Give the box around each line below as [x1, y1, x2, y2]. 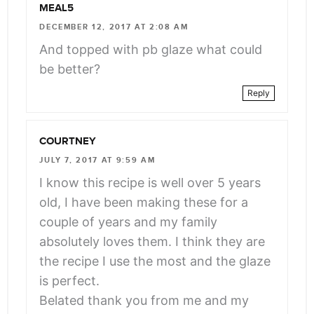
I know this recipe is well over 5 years [39, 175, 261, 191]
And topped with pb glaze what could [39, 42, 263, 57]
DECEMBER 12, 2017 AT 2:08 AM [39, 22, 189, 32]
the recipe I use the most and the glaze [39, 254, 271, 269]
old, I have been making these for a [39, 195, 249, 210]
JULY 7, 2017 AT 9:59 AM [39, 155, 156, 165]
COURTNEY [39, 135, 97, 148]
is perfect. [39, 273, 100, 289]
